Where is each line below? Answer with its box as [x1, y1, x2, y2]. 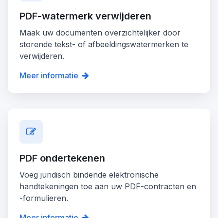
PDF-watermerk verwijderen [19, 10, 151, 22]
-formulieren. [19, 193, 68, 203]
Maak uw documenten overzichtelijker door [19, 27, 181, 37]
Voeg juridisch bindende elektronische [19, 169, 159, 180]
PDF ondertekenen [19, 152, 105, 164]
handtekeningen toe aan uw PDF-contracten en [19, 181, 196, 191]
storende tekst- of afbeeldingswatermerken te [19, 39, 188, 49]
